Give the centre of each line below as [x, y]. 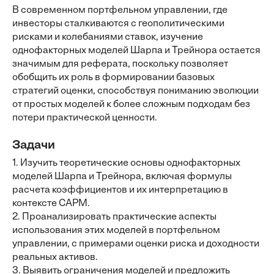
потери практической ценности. [85, 118]
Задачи [34, 146]
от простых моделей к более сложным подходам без [131, 105]
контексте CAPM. [51, 204]
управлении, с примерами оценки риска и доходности [136, 244]
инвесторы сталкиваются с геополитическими [118, 24]
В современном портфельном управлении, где [120, 10]
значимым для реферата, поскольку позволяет [120, 64]
